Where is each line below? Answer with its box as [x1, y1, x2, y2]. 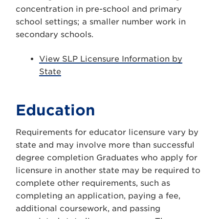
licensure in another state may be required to [16, 166, 200, 175]
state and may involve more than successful [16, 140, 195, 150]
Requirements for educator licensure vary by [16, 128, 198, 137]
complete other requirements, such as [16, 178, 170, 188]
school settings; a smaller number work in [16, 17, 186, 26]
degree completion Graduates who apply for [16, 153, 197, 162]
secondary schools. [16, 30, 93, 39]
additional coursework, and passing [16, 204, 160, 213]
